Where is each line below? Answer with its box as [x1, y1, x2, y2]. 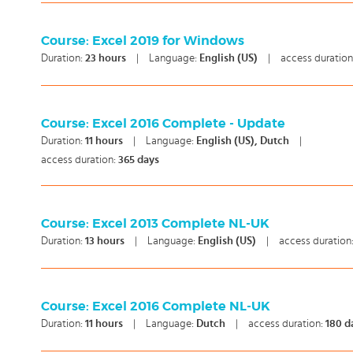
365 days [118, 154, 159, 165]
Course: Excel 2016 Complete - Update [41, 116, 285, 132]
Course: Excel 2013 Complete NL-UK [41, 216, 269, 232]
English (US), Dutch [196, 136, 292, 147]
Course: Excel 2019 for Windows [41, 33, 244, 49]
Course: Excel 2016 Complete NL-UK [41, 299, 270, 314]
